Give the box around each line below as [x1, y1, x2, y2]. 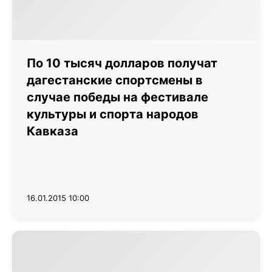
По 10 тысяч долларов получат [27, 56, 217, 70]
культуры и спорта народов [27, 107, 199, 121]
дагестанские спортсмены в [27, 73, 203, 87]
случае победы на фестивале [27, 90, 208, 104]
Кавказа [27, 124, 78, 138]
